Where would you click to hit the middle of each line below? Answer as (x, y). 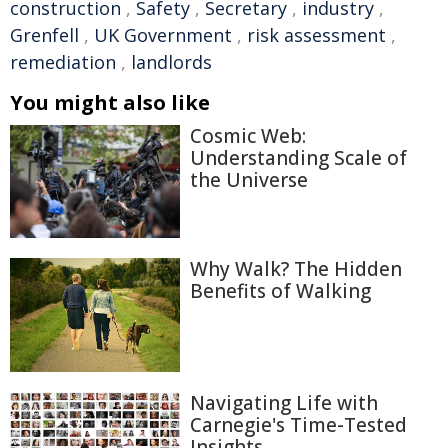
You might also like (110, 102)
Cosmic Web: (248, 136)
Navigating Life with (284, 402)
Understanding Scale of (298, 158)
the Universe (249, 180)
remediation (63, 62)
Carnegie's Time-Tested (298, 424)
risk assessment (316, 35)
